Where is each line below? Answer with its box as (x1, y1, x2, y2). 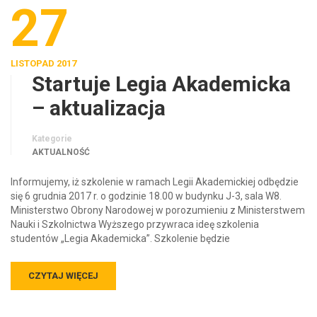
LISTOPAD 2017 (11, 45, 76, 56)
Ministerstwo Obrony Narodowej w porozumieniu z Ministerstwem (11, 191, 305, 203)
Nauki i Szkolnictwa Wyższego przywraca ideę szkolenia (11, 205, 259, 217)
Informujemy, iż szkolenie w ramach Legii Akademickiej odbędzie (11, 163, 299, 175)
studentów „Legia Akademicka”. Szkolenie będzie (11, 219, 230, 231)
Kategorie (32, 120, 72, 131)
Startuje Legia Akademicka (32, 58, 291, 83)
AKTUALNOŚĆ (32, 134, 90, 144)
